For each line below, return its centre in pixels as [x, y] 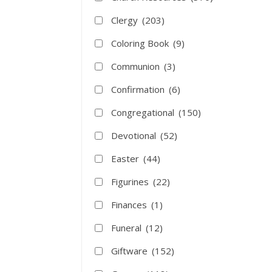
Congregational [144, 112]
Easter [127, 158]
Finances [131, 205]
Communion [137, 66]
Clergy [126, 20]
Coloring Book [141, 43]
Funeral [128, 228]
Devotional [135, 135]
